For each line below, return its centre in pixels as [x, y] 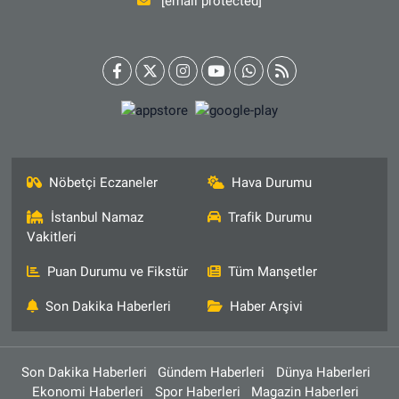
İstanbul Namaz [98, 218]
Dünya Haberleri [323, 373]
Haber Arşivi [266, 307]
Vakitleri [51, 237]
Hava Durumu [272, 183]
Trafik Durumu [270, 218]
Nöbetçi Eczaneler [104, 183]
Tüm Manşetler [273, 272]
